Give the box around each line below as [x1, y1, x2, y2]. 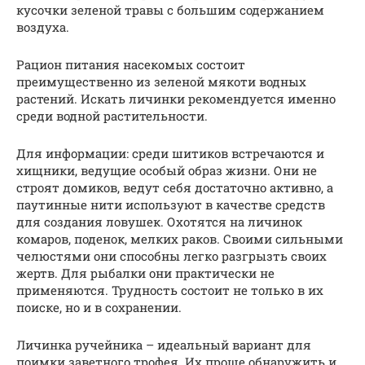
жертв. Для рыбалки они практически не [16, 264, 275, 281]
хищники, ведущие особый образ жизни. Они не [16, 161, 317, 178]
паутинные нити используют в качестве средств [16, 196, 325, 213]
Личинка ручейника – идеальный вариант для [16, 336, 311, 353]
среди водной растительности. [16, 107, 208, 124]
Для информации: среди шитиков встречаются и [16, 144, 324, 161]
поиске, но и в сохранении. [16, 298, 182, 315]
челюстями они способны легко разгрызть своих [16, 247, 327, 264]
